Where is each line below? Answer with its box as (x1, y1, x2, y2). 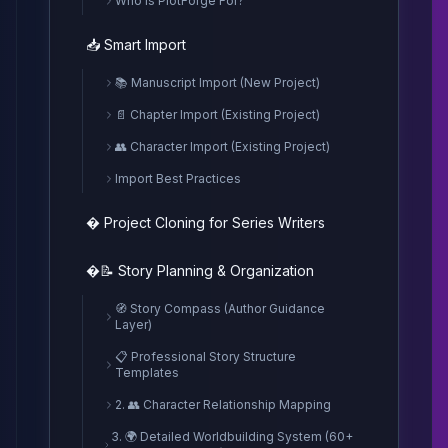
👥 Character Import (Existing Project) (115, 139, 330, 154)
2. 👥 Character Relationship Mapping (115, 397, 331, 412)
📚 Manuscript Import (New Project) (115, 75, 320, 90)
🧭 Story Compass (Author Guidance (114, 301, 325, 316)
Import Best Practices (115, 171, 241, 186)
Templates (114, 365, 179, 380)
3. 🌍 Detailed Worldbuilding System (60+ (111, 429, 354, 444)
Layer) (114, 317, 152, 332)
